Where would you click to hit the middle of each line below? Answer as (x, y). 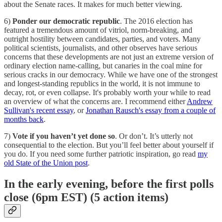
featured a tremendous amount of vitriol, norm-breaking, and (98, 30)
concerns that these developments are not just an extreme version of (109, 57)
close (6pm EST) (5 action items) (86, 197)
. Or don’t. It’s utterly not (154, 136)
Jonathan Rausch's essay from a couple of (151, 111)
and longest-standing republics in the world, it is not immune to (102, 84)
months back (24, 119)
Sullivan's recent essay (39, 111)
